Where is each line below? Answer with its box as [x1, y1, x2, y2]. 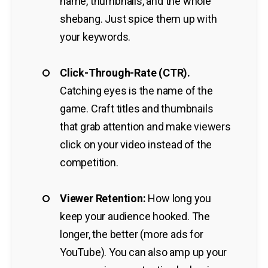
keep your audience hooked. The [60, 209, 211, 223]
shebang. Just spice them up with [60, 12, 217, 25]
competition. [60, 156, 118, 169]
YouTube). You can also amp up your [60, 245, 227, 258]
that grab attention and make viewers [60, 120, 231, 133]
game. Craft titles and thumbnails [60, 102, 214, 115]
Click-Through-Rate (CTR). [60, 66, 191, 79]
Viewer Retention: [60, 191, 146, 205]
